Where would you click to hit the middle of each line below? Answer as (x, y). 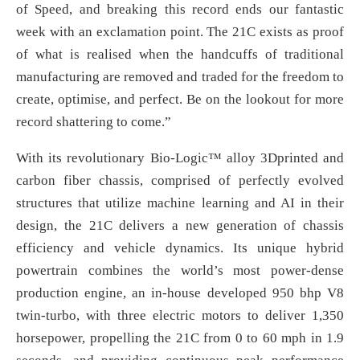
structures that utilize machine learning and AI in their (180, 203)
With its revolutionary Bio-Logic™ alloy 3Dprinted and (180, 158)
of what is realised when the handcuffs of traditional (180, 55)
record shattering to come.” (94, 122)
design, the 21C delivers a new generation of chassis (180, 226)
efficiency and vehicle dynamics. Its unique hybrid (180, 248)
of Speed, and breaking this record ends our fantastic (180, 10)
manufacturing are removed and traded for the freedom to (180, 77)
